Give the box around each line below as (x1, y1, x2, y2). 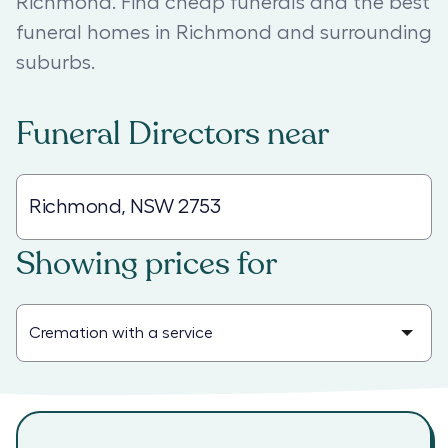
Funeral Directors (16, 112, 260, 156)
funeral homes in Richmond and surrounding (16, 23, 432, 43)
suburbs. (16, 53, 95, 73)
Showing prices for (16, 242, 277, 286)
